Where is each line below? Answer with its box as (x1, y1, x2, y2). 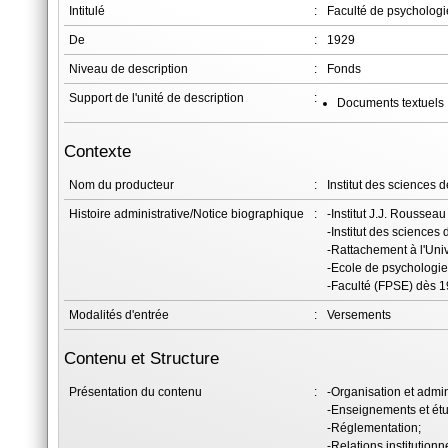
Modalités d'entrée (69, 308, 169, 322)
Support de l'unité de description (69, 91, 244, 105)
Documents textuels (337, 96, 444, 110)
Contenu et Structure (64, 349, 219, 368)
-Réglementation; (327, 421, 421, 435)
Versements (327, 308, 391, 322)
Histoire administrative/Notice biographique (69, 207, 304, 221)
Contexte (64, 142, 131, 161)
